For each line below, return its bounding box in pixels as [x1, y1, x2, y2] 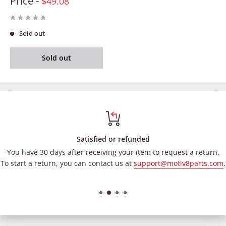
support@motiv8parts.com [134, 158, 223, 168]
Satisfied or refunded [76, 134, 150, 144]
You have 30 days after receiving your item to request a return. [7, 147, 219, 157]
